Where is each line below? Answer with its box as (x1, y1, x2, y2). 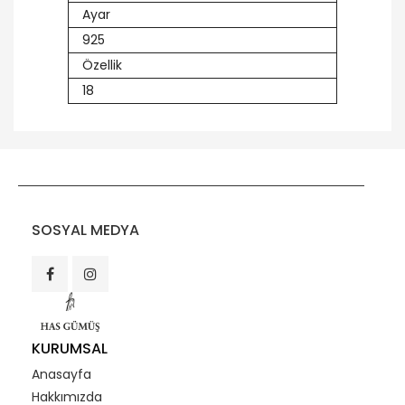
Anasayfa (32, 365, 91, 384)
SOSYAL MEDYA (32, 220, 139, 240)
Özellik (82, 56, 122, 74)
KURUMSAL (32, 338, 108, 360)
